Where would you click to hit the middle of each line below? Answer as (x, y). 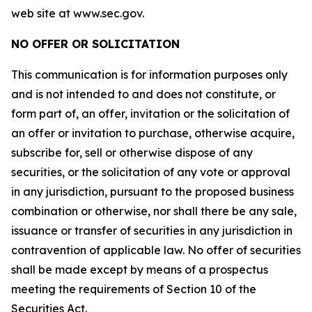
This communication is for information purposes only (149, 74)
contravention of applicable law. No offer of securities (156, 250)
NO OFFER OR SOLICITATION (95, 44)
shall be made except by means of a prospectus (140, 269)
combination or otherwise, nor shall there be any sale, (154, 211)
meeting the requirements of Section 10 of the (134, 289)
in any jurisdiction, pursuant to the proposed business (153, 191)
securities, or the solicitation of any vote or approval (151, 172)
